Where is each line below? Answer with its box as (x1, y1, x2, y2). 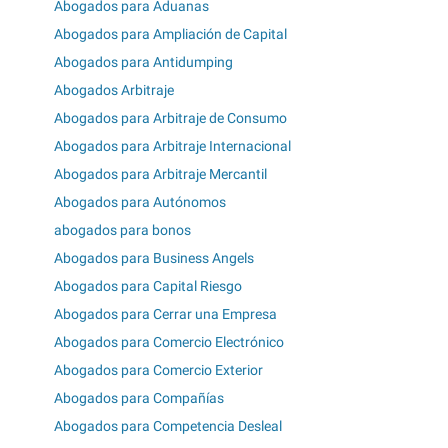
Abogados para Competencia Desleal (54, 417, 282, 434)
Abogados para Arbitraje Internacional (54, 137, 291, 154)
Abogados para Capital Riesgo (54, 277, 242, 294)
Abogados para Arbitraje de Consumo (54, 109, 287, 126)
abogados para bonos (54, 221, 191, 238)
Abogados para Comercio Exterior (54, 361, 263, 378)
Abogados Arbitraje (54, 81, 174, 98)
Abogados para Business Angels (54, 249, 254, 266)
